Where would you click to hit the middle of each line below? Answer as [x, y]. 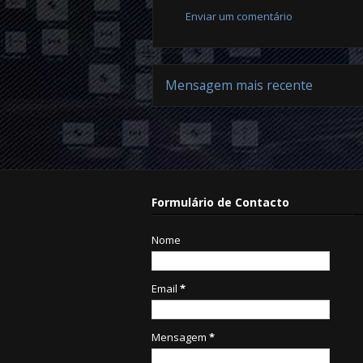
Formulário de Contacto [220, 202]
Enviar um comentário [239, 16]
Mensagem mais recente [239, 85]
